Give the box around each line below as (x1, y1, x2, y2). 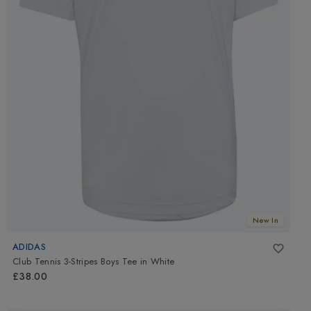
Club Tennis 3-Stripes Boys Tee (12, 255, 137, 269)
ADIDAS (12, 239, 46, 253)
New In (253, 214, 278, 226)
